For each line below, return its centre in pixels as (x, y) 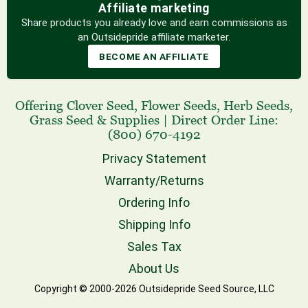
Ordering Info (154, 202)
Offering (41, 105)
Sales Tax (154, 246)
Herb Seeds (256, 105)
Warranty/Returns (154, 180)
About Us (154, 268)
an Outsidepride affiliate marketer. (154, 37)
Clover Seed (100, 105)
